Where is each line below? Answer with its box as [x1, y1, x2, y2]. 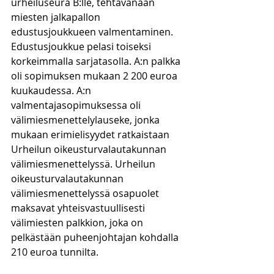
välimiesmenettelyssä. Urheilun [11, 157, 158, 171]
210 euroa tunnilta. [11, 245, 98, 259]
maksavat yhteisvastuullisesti [11, 201, 147, 215]
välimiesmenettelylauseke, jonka [11, 113, 162, 127]
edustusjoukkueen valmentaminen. [11, 25, 176, 39]
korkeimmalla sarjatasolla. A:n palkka [11, 54, 183, 68]
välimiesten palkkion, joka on [11, 216, 146, 229]
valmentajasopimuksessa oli [11, 98, 143, 112]
